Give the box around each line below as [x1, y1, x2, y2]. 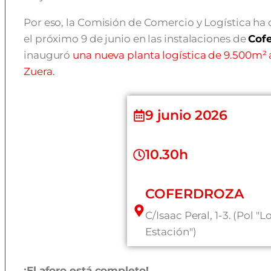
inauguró [24, 49, 73, 61]
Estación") [145, 226, 197, 238]
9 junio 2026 [145, 107, 228, 123]
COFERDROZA [145, 186, 244, 202]
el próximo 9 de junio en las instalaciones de [24, 33, 249, 45]
